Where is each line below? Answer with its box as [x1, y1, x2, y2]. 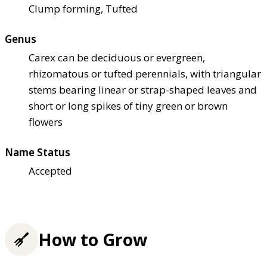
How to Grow [38, 228, 147, 251]
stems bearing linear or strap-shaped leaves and [29, 83, 257, 97]
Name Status [5, 145, 70, 160]
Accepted [29, 164, 72, 178]
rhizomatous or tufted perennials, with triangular [29, 67, 261, 81]
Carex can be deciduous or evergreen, [29, 51, 205, 65]
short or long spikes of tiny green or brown [29, 99, 228, 113]
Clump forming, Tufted [29, 2, 138, 16]
